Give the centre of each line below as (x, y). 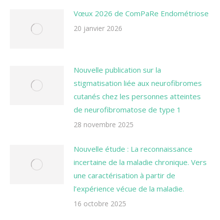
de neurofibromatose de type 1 (127, 110)
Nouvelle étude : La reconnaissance (133, 149)
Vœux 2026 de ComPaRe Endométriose (141, 13)
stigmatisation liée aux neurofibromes (138, 83)
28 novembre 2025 (104, 124)
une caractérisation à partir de (124, 175)
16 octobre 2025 (100, 204)
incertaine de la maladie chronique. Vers (140, 162)
